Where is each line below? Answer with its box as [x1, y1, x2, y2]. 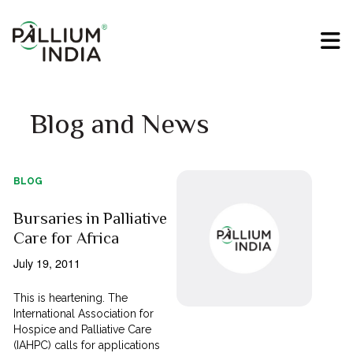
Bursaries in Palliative [13, 209, 168, 229]
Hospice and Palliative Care [13, 323, 152, 336]
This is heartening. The [13, 292, 128, 305]
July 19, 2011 [13, 255, 81, 272]
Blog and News [29, 108, 210, 140]
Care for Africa [13, 229, 120, 248]
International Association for [13, 307, 154, 321]
